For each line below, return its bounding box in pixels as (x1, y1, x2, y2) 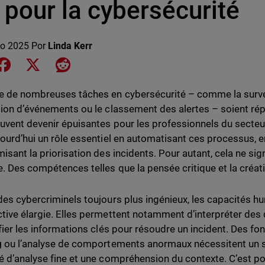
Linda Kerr (48, 40, 93, 51)
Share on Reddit (70, 58, 137, 69)
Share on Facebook (12, 58, 93, 69)
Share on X (42, 58, 88, 69)
